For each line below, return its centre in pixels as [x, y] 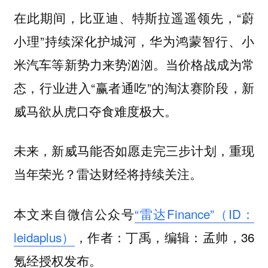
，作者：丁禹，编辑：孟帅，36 [165, 237]
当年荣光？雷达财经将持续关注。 [108, 174]
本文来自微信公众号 [74, 213]
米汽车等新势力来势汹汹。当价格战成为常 [134, 64]
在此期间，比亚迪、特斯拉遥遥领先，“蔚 [134, 17]
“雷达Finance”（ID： [195, 213]
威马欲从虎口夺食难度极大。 [95, 110]
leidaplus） [44, 237]
